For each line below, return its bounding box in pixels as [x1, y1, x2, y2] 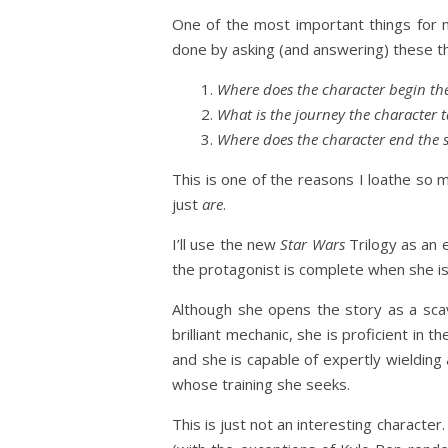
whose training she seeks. [172, 374, 350, 394]
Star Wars [280, 234, 345, 254]
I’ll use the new [172, 234, 281, 254]
